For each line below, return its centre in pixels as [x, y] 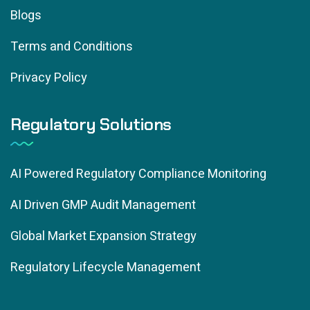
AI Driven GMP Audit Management [103, 205]
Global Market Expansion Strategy [103, 236]
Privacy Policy [49, 77]
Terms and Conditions [72, 46]
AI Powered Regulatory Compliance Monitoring [138, 174]
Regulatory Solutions [91, 124]
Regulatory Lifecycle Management [106, 267]
